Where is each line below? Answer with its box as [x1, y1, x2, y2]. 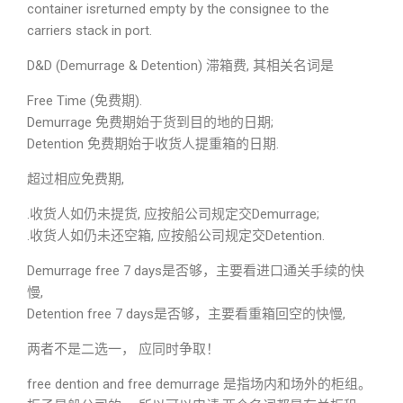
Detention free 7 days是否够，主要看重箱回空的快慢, [27, 306, 345, 322]
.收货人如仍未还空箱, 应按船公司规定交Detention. [27, 228, 325, 244]
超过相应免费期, [27, 171, 124, 187]
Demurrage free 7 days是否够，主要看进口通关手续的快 [27, 263, 364, 279]
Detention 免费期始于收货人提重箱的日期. [27, 136, 279, 152]
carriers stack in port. [27, 22, 152, 39]
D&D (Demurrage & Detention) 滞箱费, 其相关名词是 [27, 58, 334, 74]
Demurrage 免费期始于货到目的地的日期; [27, 114, 273, 130]
